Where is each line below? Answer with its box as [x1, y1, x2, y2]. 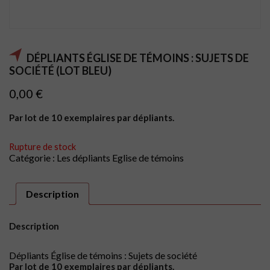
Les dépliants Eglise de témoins [57, 152, 184, 164]
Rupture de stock [9, 141, 76, 152]
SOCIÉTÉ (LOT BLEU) [9, 64, 111, 78]
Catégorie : [9, 152, 57, 164]
